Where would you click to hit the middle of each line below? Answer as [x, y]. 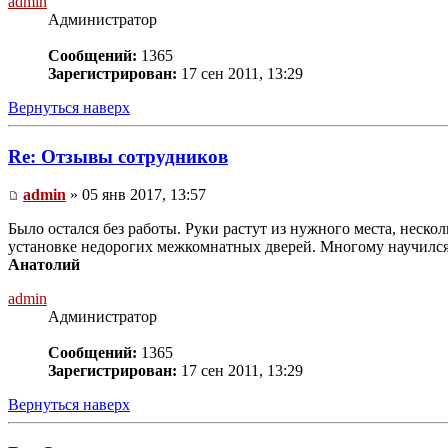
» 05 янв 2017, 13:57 [136, 195]
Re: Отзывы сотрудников [118, 156]
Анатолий [44, 265]
